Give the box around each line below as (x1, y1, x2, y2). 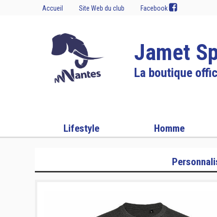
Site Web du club (79, 4, 124, 12)
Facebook (140, 4, 169, 12)
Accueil (42, 4, 63, 12)
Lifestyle (63, 123, 99, 134)
